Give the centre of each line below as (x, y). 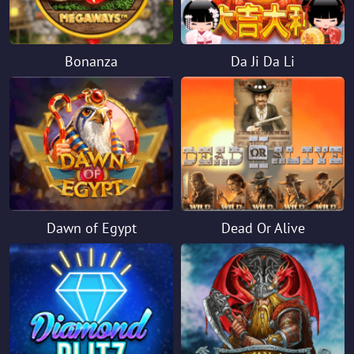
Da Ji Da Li (263, 61)
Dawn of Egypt (91, 228)
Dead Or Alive (263, 228)
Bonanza (91, 61)
